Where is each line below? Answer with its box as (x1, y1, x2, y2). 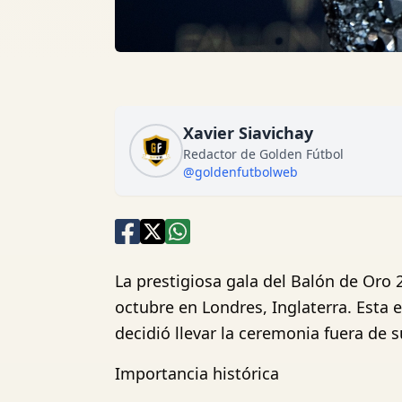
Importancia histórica (115, 363, 279, 384)
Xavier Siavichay (183, 122, 313, 144)
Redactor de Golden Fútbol (183, 145, 344, 162)
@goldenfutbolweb (183, 163, 298, 180)
